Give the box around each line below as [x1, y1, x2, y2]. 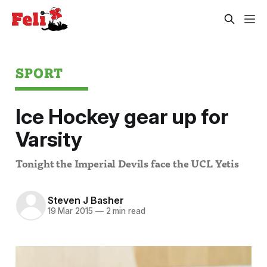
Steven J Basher [47, 194, 124, 207]
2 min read [103, 206, 145, 216]
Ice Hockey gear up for [15, 104, 228, 129]
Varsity [15, 126, 82, 152]
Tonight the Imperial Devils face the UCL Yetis [15, 159, 239, 170]
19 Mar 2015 [47, 206, 93, 216]
